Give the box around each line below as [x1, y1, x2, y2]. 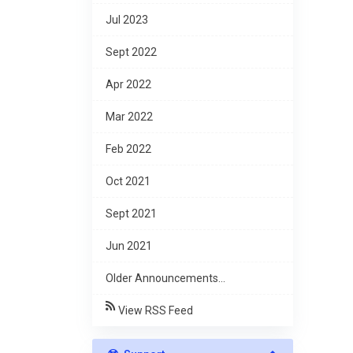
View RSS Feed [118, 304, 193, 317]
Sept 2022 [106, 46, 157, 58]
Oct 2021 [106, 175, 150, 188]
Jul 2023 [106, 13, 148, 26]
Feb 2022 [106, 143, 151, 155]
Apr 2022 [106, 78, 151, 91]
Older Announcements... [106, 272, 225, 284]
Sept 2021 [106, 207, 157, 220]
